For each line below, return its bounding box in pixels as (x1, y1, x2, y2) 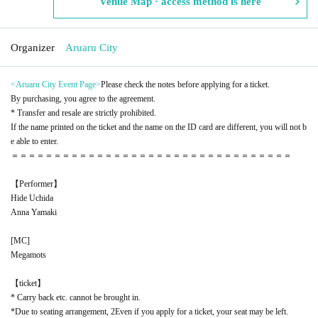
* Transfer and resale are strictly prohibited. (11, 107, 156, 118)
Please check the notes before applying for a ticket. (101, 79, 270, 89)
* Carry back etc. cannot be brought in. (11, 292, 141, 302)
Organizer (11, 41, 55, 53)
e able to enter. (11, 136, 58, 146)
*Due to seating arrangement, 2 (11, 306, 115, 317)
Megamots (11, 249, 46, 260)
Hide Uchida (11, 192, 53, 203)
